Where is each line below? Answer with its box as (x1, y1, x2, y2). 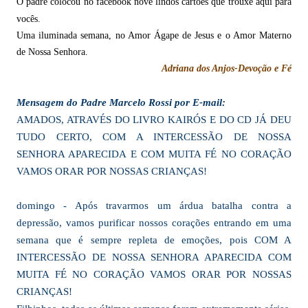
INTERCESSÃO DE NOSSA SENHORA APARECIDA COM (16, 252, 291, 263)
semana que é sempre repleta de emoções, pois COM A (16, 234, 291, 245)
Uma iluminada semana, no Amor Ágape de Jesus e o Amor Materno (16, 30, 291, 41)
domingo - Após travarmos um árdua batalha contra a (16, 200, 291, 211)
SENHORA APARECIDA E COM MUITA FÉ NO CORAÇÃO (16, 148, 291, 159)
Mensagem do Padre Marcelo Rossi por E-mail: (16, 97, 225, 108)
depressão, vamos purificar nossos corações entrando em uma (16, 217, 291, 228)
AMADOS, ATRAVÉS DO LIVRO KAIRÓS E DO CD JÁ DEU (16, 114, 291, 125)
